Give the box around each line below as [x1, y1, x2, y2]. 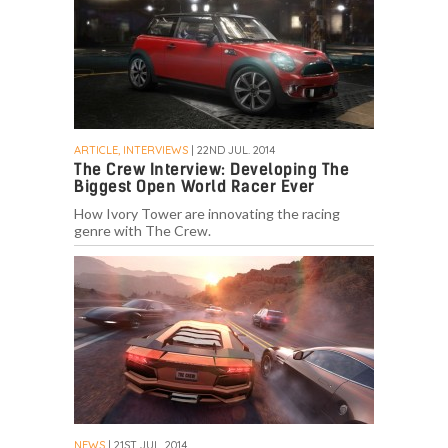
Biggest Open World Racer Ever [74, 177, 315, 197]
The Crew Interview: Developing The [74, 160, 349, 180]
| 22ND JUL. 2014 [188, 143, 275, 158]
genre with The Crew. [74, 222, 211, 240]
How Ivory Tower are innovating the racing [74, 205, 340, 223]
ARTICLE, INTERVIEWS [74, 143, 188, 158]
